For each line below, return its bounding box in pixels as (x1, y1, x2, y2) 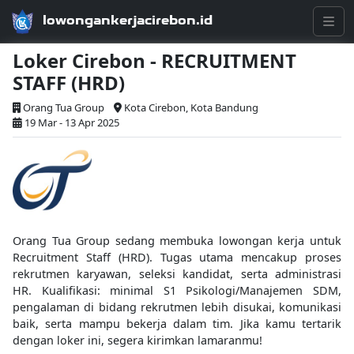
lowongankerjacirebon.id (43, 13, 213, 28)
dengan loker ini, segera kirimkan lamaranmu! (13, 333, 262, 348)
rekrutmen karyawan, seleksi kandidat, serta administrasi (13, 266, 341, 281)
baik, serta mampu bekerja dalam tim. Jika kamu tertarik (13, 316, 341, 331)
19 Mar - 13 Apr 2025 (24, 115, 119, 130)
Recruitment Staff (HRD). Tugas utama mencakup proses (13, 250, 341, 265)
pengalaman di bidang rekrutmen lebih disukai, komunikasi (13, 299, 341, 314)
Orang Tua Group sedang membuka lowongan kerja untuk (13, 233, 341, 248)
